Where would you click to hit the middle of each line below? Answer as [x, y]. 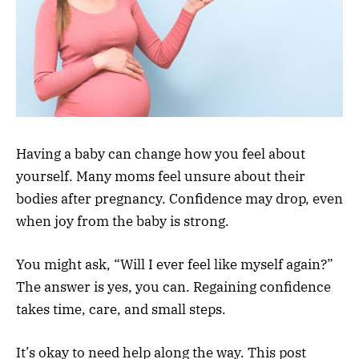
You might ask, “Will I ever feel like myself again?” [175, 264]
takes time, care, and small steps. [121, 309]
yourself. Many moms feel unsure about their [161, 176]
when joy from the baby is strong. [123, 221]
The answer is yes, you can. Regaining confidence [173, 286]
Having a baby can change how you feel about [161, 153]
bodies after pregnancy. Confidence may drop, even [179, 198]
